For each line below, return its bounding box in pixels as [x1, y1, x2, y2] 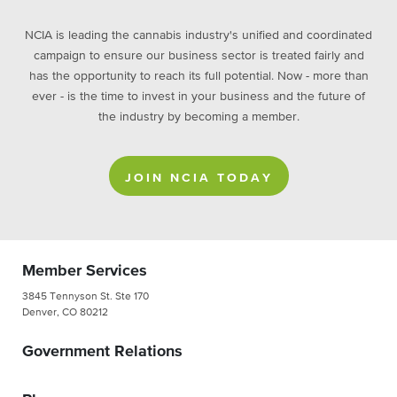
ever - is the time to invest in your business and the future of [32, 90, 365, 103]
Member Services [22, 262, 147, 279]
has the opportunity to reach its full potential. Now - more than [28, 69, 369, 82]
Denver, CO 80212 [22, 307, 108, 318]
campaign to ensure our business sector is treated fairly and [33, 49, 364, 62]
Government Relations [22, 343, 183, 360]
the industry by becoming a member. [97, 110, 300, 123]
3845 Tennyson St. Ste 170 [22, 291, 149, 302]
